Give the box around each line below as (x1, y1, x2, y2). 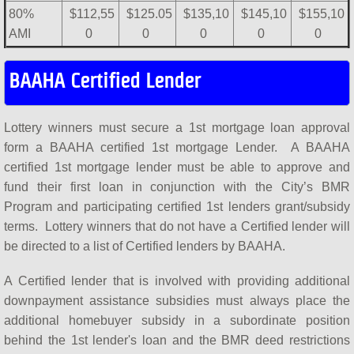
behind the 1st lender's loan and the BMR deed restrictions (4, 333, 350, 348)
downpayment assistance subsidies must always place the (4, 294, 350, 308)
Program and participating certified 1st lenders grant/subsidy (4, 200, 350, 214)
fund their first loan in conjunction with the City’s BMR (4, 180, 350, 194)
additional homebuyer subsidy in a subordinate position (4, 314, 350, 328)
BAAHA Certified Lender (9, 70, 200, 92)
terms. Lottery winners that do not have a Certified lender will (4, 220, 350, 234)
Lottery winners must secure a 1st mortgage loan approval (4, 121, 350, 135)
